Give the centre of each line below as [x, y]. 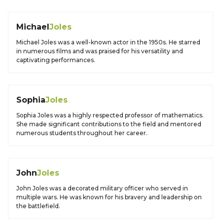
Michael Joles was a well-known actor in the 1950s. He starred [108, 42]
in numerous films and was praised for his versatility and [100, 51]
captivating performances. [56, 60]
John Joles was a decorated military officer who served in [102, 188]
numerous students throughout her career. [82, 133]
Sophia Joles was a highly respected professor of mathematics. [110, 115]
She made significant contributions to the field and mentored [109, 124]
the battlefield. [38, 206]
